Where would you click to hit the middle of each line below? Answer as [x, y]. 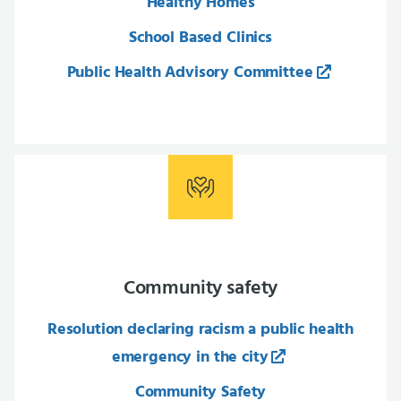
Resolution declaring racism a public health [200, 330]
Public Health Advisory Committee [190, 73]
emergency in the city [190, 358]
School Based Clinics [200, 38]
